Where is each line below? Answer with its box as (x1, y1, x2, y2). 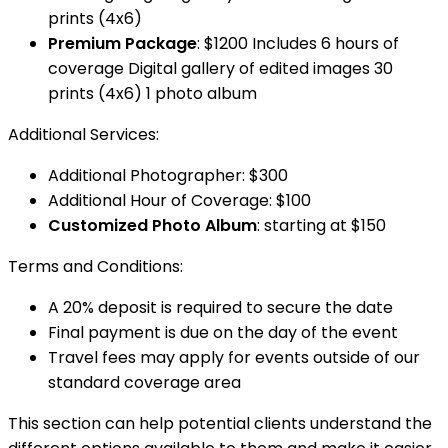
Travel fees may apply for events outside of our (48, 346, 420, 369)
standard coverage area (48, 371, 241, 394)
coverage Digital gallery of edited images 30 (48, 57, 393, 80)
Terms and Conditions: (8, 255, 183, 278)
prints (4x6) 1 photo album (48, 82, 257, 105)
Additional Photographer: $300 (48, 164, 288, 187)
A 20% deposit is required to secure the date (48, 296, 393, 319)
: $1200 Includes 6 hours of (197, 32, 399, 55)
